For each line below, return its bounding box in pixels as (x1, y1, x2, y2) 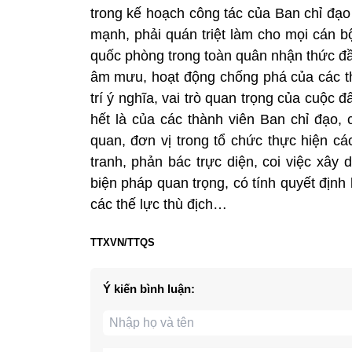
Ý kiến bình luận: (102, 281, 195, 295)
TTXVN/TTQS (90, 236, 155, 248)
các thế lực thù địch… (90, 196, 227, 212)
